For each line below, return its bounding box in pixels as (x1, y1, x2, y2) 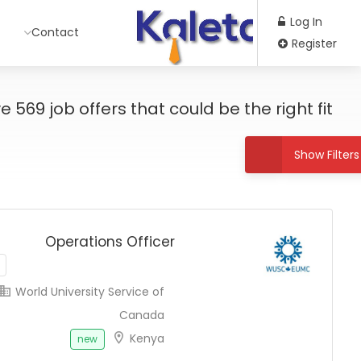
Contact (31, 24, 79, 40)
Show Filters (294, 147, 359, 163)
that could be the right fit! (127, 98, 333, 120)
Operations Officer (45, 232, 175, 251)
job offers (49, 98, 127, 120)
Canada (119, 307, 164, 323)
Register (288, 35, 337, 52)
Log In (287, 14, 322, 30)
